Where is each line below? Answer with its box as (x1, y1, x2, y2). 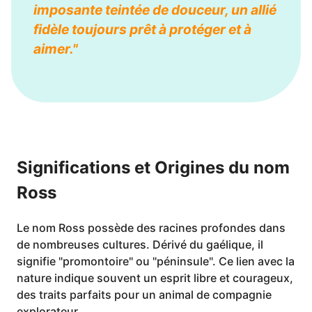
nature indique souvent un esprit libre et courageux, (17, 271, 293, 285)
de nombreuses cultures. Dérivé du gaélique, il (17, 237, 263, 251)
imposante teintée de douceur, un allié (33, 1, 276, 18)
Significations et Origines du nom (17, 157, 290, 178)
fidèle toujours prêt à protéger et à (33, 21, 251, 38)
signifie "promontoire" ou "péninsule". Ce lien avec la (17, 254, 295, 268)
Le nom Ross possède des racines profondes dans (17, 221, 286, 235)
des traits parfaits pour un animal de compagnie (17, 288, 272, 302)
